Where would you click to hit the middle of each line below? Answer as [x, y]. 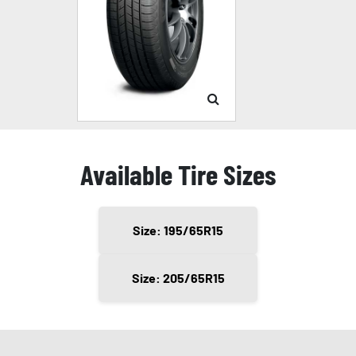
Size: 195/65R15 [178, 230]
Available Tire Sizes [178, 174]
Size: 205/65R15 [178, 277]
